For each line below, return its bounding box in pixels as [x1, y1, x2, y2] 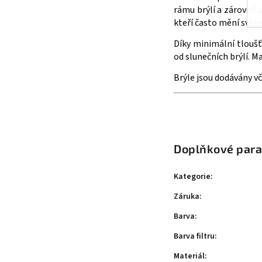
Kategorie [174, 171, 211, 183]
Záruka [174, 191, 199, 203]
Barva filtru [174, 230, 215, 243]
